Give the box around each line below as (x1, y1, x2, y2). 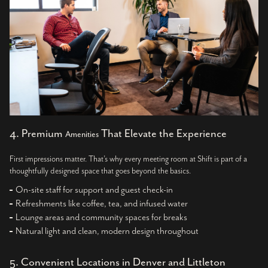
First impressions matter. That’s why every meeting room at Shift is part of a (10, 154, 247, 164)
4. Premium (10, 127, 65, 140)
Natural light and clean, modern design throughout (16, 225, 199, 237)
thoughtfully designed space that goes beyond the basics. (10, 166, 191, 176)
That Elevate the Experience (99, 127, 227, 140)
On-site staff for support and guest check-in (16, 184, 173, 196)
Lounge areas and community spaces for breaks (16, 211, 187, 223)
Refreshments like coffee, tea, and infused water (16, 197, 188, 209)
